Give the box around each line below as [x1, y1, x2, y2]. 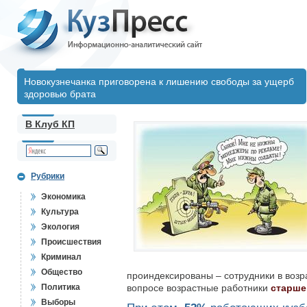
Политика [41, 282, 80, 292]
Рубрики [31, 171, 64, 181]
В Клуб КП [25, 119, 75, 130]
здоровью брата [24, 88, 96, 99]
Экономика [41, 192, 86, 201]
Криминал [41, 252, 82, 262]
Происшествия [41, 237, 101, 247]
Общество [41, 267, 82, 277]
